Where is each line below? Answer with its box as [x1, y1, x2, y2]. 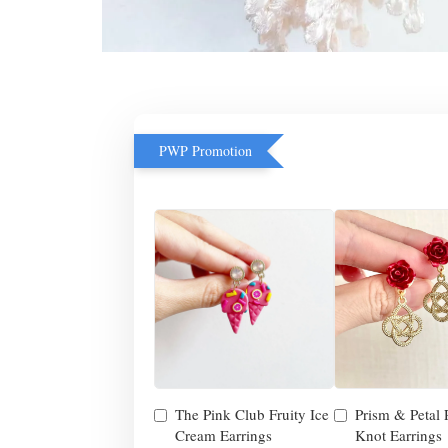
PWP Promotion [159, 141, 252, 161]
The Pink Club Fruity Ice [175, 404, 329, 425]
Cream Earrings [175, 425, 272, 446]
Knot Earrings [355, 425, 442, 446]
